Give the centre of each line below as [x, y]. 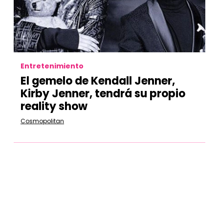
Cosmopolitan [42, 121]
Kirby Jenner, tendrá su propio [103, 94]
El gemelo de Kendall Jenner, [98, 81]
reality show [54, 106]
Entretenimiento [52, 66]
